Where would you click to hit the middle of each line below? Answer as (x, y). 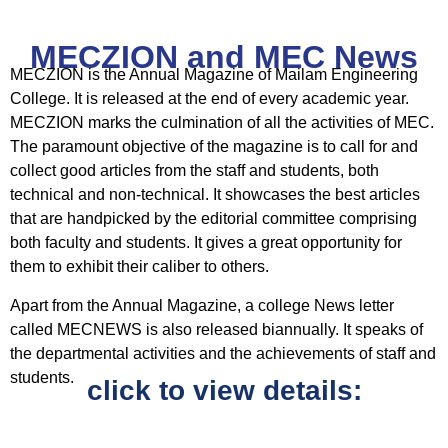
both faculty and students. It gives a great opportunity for (206, 243)
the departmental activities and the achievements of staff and (223, 353)
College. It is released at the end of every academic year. (209, 99)
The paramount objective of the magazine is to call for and (214, 147)
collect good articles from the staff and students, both (194, 171)
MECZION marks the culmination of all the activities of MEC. (222, 123)
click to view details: (224, 391)
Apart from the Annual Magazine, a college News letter (202, 305)
